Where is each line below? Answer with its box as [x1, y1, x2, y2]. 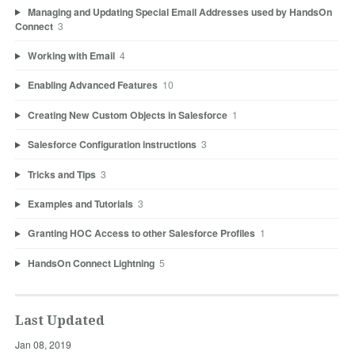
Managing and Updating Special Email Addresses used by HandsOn [27, 4, 332, 19]
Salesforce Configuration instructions [27, 137, 197, 152]
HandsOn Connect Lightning [27, 255, 155, 270]
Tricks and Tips [27, 166, 96, 181]
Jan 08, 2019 [14, 338, 71, 352]
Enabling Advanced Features [27, 78, 158, 93]
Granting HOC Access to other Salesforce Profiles [27, 226, 255, 241]
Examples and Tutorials [27, 196, 133, 211]
